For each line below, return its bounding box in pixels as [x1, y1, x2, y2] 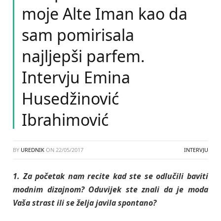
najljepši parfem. [22, 45, 145, 67]
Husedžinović [22, 88, 119, 109]
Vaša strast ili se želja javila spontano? [13, 197, 156, 208]
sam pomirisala [22, 24, 134, 45]
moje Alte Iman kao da [22, 3, 187, 24]
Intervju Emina [22, 67, 130, 88]
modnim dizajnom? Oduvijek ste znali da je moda [13, 184, 208, 195]
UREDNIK [21, 146, 44, 153]
